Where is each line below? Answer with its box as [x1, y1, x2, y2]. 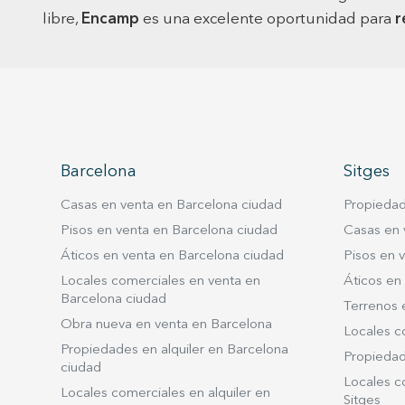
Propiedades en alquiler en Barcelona [61, 344, 288, 357]
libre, [42, 12, 81, 27]
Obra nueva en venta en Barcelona [61, 318, 272, 332]
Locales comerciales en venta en [61, 275, 260, 288]
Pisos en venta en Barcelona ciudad [61, 224, 278, 238]
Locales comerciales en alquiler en [61, 387, 270, 400]
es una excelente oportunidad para [139, 12, 395, 27]
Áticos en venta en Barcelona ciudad [61, 250, 284, 263]
